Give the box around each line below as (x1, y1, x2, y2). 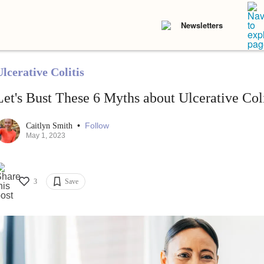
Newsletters (181, 19, 223, 31)
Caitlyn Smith (25, 121, 75, 131)
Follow (84, 121, 109, 131)
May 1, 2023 (25, 131, 65, 140)
